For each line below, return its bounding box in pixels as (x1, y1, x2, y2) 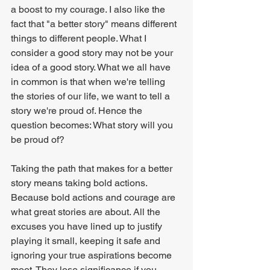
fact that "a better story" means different (11, 18, 179, 30)
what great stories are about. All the (11, 206, 163, 218)
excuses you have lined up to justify (11, 221, 165, 232)
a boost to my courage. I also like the (11, 4, 168, 15)
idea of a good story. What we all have (11, 61, 173, 73)
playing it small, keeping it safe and (11, 235, 163, 246)
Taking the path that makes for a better (11, 163, 175, 174)
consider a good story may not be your (11, 47, 175, 58)
